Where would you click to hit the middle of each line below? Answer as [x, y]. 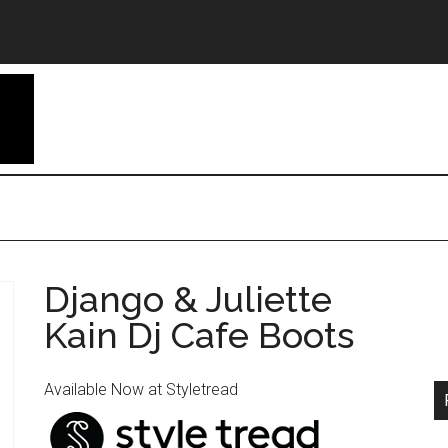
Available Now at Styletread [141, 389]
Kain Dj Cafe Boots [199, 335]
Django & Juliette [188, 299]
